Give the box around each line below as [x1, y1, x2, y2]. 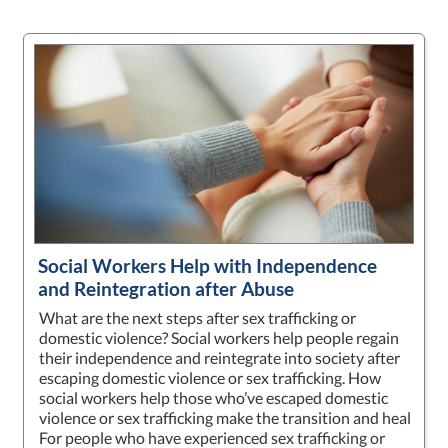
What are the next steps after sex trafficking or [39, 307, 357, 327]
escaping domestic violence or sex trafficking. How [39, 367, 382, 387]
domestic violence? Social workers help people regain [39, 327, 400, 347]
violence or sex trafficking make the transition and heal [39, 407, 412, 427]
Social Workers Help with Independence [38, 253, 378, 277]
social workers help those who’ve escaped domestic [39, 387, 389, 407]
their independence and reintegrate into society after [39, 347, 401, 367]
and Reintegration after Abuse [38, 276, 295, 300]
